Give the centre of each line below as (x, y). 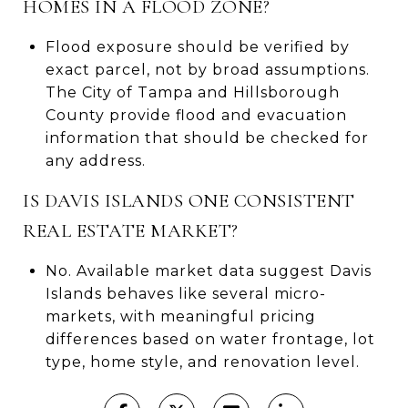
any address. (95, 160)
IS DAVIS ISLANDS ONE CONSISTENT (189, 200)
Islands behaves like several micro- (185, 293)
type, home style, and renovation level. (202, 362)
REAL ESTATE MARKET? (131, 230)
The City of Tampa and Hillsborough (192, 92)
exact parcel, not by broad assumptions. (207, 69)
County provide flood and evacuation (196, 115)
